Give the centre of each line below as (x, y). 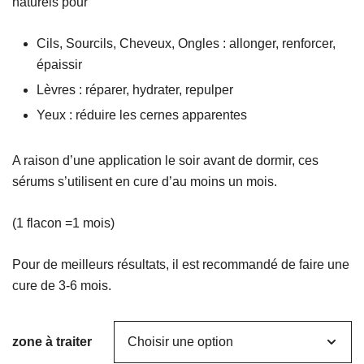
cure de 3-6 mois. (62, 286)
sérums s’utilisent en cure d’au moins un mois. (145, 182)
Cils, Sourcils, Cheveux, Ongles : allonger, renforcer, (186, 44)
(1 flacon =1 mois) (63, 223)
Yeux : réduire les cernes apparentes (142, 115)
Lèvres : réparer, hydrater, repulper (135, 90)
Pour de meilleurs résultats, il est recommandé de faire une (181, 265)
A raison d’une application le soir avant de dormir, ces (165, 161)
